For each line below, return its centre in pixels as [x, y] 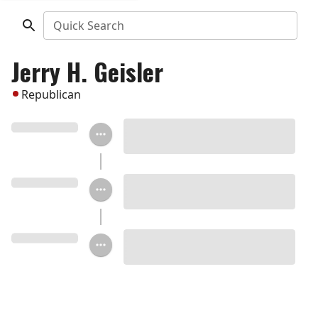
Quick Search [88, 26]
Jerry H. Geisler [87, 71]
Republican [51, 94]
